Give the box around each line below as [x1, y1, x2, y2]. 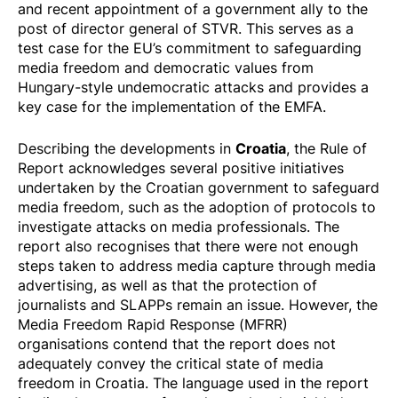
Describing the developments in [18, 139, 235, 159]
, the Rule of [286, 139, 367, 159]
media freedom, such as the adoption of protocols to [18, 197, 376, 218]
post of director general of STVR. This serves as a [18, 19, 354, 39]
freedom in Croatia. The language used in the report [18, 373, 369, 394]
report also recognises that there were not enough [18, 236, 358, 257]
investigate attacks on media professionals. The [18, 217, 339, 237]
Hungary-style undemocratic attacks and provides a [18, 77, 369, 98]
